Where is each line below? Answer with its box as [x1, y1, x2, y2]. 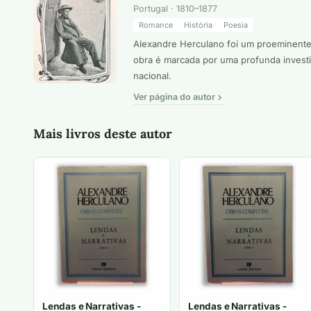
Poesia [224, 20, 248, 31]
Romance [139, 20, 173, 31]
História [184, 20, 212, 31]
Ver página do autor [133, 92, 215, 103]
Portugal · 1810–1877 [133, 3, 217, 15]
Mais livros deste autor [33, 126, 172, 142]
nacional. [133, 70, 171, 82]
